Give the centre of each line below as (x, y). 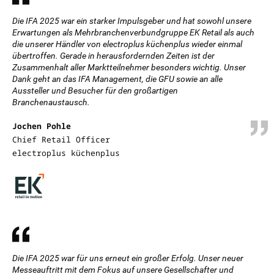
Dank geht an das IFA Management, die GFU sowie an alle (117, 79)
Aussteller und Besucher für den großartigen (95, 91)
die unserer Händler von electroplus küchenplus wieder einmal (127, 44)
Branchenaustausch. (51, 102)
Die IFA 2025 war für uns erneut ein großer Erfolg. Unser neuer (128, 258)
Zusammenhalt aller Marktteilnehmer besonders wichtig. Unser (129, 67)
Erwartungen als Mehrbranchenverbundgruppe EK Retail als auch (133, 32)
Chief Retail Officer (61, 139)
